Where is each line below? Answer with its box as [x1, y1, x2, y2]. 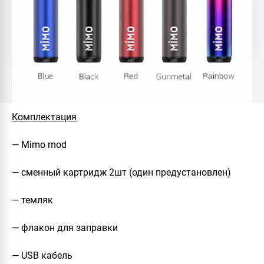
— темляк [12, 194, 53, 206]
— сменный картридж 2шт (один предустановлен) [12, 166, 231, 178]
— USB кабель [12, 249, 72, 261]
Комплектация [12, 111, 77, 123]
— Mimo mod [12, 138, 67, 150]
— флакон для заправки [12, 222, 118, 233]
